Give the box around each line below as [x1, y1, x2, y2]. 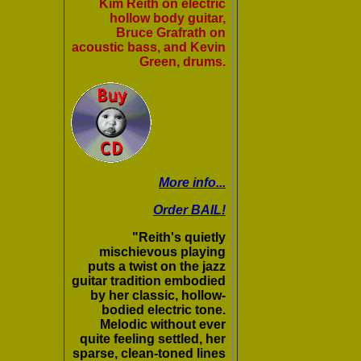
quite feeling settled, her [80, 332, 226, 346]
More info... [159, 176, 226, 190]
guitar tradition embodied [72, 274, 226, 288]
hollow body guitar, [110, 11, 226, 26]
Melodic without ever [100, 317, 226, 332]
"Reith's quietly [132, 230, 226, 245]
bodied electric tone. [102, 303, 226, 317]
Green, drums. [139, 55, 226, 69]
